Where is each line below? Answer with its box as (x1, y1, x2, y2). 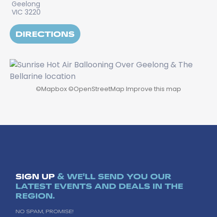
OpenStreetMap (74, 85, 124, 93)
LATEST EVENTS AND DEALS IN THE (15, 181, 183, 191)
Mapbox (41, 85, 67, 93)
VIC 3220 (12, 7, 41, 17)
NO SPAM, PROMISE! (15, 208, 74, 214)
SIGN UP (15, 171, 55, 181)
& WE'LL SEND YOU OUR (55, 171, 171, 181)
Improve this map (126, 85, 181, 93)
